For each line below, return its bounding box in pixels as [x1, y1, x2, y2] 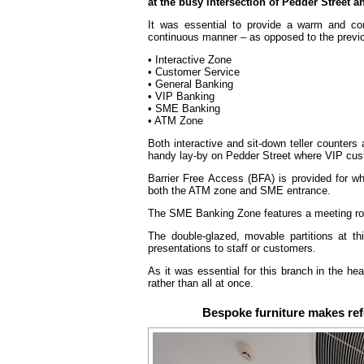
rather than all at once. [148, 277, 253, 289]
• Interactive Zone [148, 54, 232, 66]
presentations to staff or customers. [148, 242, 316, 254]
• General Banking [148, 78, 233, 90]
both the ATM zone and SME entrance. [148, 184, 331, 197]
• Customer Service [148, 66, 240, 78]
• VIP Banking [148, 90, 214, 102]
